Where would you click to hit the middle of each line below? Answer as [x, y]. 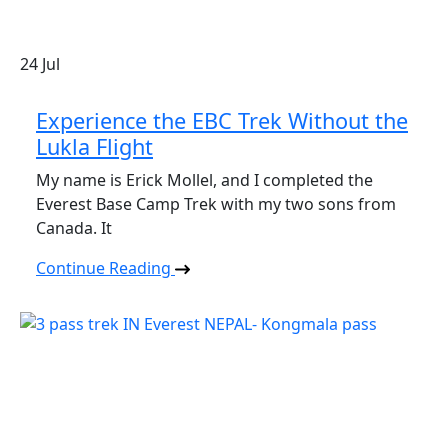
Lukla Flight [94, 146]
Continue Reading [105, 267]
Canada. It [74, 227]
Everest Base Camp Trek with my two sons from [216, 203]
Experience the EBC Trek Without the [222, 120]
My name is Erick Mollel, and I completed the [204, 179]
